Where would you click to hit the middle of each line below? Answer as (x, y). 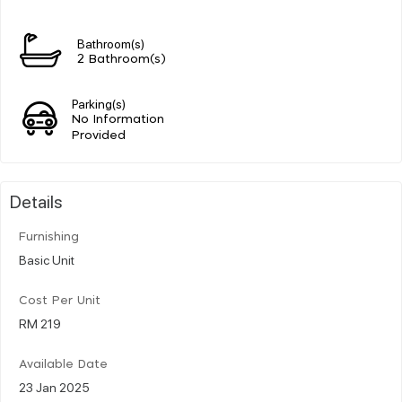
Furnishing (49, 237)
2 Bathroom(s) (122, 59)
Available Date (63, 364)
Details (36, 201)
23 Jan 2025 (54, 386)
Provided (99, 135)
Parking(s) (99, 103)
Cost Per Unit (60, 301)
